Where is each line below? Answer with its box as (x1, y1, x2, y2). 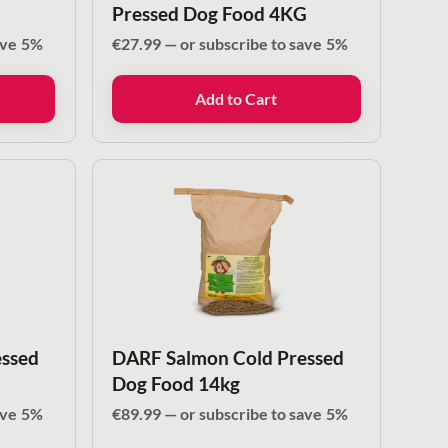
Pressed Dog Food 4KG (111, 2, 307, 26)
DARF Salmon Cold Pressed (111, 345, 344, 369)
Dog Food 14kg (111, 371, 240, 395)
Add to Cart (195, 88, 278, 108)
